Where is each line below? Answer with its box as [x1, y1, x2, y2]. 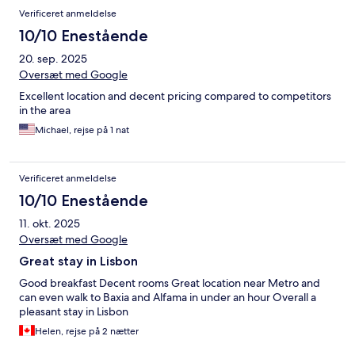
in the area [19, 103, 71, 118]
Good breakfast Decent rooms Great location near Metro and [19, 276, 320, 291]
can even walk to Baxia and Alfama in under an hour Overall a [19, 290, 316, 305]
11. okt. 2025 [19, 216, 80, 231]
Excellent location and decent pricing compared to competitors [19, 89, 331, 104]
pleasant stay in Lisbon [19, 304, 128, 319]
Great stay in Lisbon [19, 254, 138, 269]
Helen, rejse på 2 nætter [35, 325, 139, 338]
